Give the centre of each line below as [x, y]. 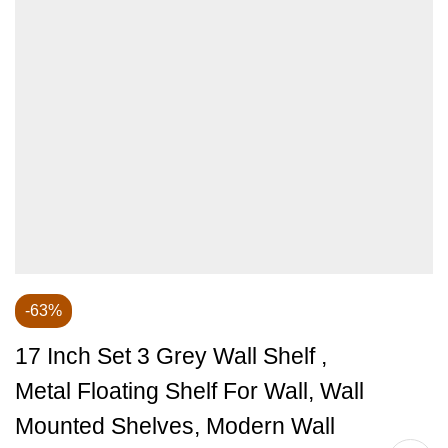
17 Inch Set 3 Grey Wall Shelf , [171, 356]
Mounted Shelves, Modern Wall [175, 426]
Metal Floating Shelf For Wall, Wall [189, 391]
